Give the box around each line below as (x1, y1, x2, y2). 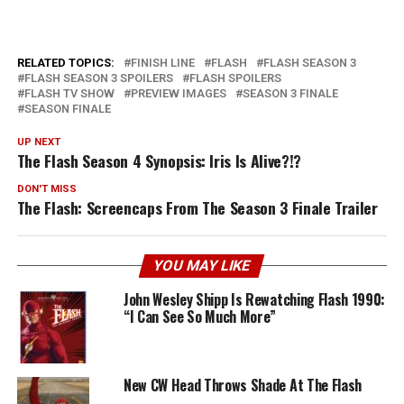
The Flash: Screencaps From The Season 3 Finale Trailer (16, 196, 378, 220)
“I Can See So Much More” (123, 306, 277, 328)
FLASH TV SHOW (23, 87, 115, 101)
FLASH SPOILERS (188, 71, 281, 86)
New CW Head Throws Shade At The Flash (123, 374, 363, 397)
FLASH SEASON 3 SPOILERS (23, 71, 173, 86)
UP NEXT (16, 136, 60, 149)
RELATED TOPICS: (16, 56, 115, 70)
